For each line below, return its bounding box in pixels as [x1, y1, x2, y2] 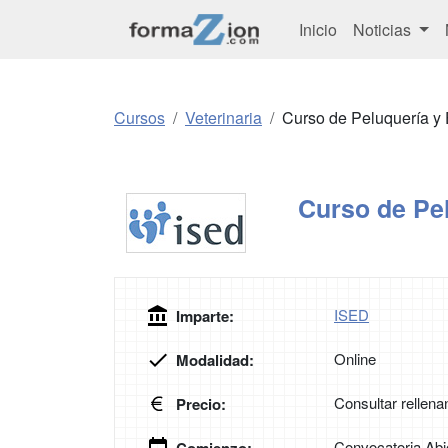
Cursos [114, 106, 165, 130]
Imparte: [176, 305, 234, 328]
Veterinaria [185, 106, 262, 130]
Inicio [299, 17, 337, 41]
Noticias [353, 17, 415, 41]
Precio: [176, 393, 226, 416]
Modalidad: [176, 349, 254, 372]
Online [334, 348, 376, 370]
